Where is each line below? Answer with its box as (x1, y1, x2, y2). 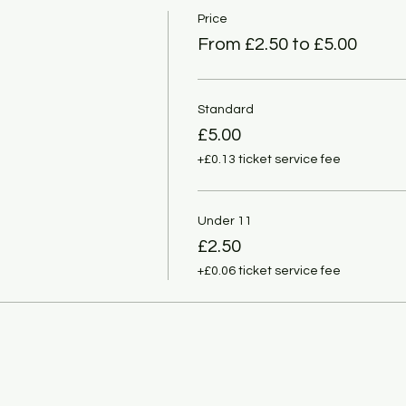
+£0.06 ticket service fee (197, 264, 341, 277)
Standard (197, 102, 254, 116)
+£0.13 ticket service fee (197, 152, 341, 166)
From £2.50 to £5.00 (197, 34, 357, 53)
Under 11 (197, 214, 252, 227)
